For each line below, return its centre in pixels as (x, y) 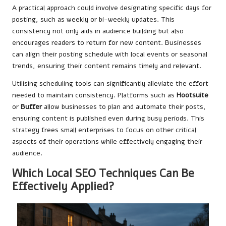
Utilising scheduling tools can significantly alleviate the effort (110, 84)
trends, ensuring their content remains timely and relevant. (107, 66)
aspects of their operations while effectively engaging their (107, 142)
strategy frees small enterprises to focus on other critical (104, 130)
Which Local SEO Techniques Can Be (103, 174)
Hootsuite (192, 95)
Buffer (31, 107)
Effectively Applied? (63, 187)
